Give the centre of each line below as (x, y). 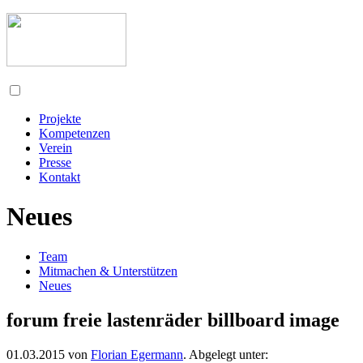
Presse (55, 162)
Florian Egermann (137, 354)
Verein (56, 148)
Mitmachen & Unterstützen (108, 271)
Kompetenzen (75, 133)
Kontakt (60, 177)
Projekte (60, 119)
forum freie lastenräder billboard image (173, 320)
